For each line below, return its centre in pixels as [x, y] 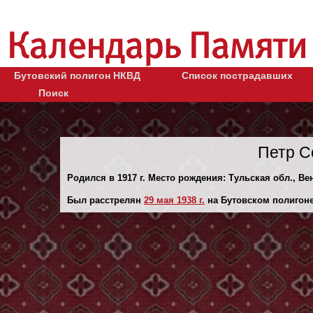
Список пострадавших [237, 75]
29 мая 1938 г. [174, 200]
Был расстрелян [105, 200]
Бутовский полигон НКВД [77, 75]
